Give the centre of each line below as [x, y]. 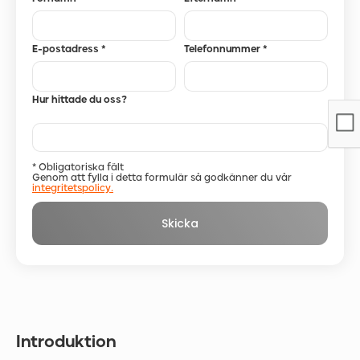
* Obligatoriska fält [78, 167]
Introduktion [66, 342]
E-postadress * [69, 49]
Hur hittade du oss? [80, 100]
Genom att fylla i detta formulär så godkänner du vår [162, 178]
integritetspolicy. [73, 188]
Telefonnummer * [226, 49]
